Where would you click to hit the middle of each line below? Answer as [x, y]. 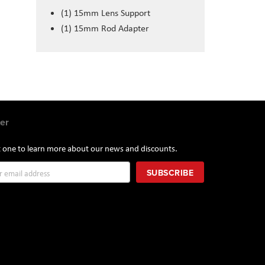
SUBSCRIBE [170, 173]
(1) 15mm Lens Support [106, 13]
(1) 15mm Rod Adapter [105, 28]
